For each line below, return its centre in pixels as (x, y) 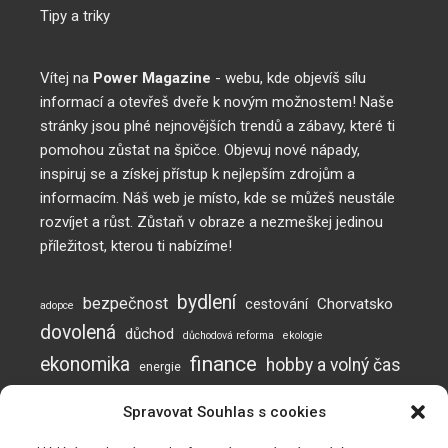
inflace (66, 394)
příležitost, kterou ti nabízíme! (138, 245)
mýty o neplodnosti (205, 422)
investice (133, 395)
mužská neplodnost (96, 421)
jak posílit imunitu (218, 397)
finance (223, 363)
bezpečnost (125, 303)
